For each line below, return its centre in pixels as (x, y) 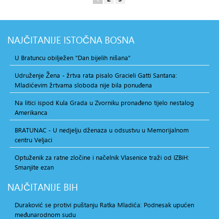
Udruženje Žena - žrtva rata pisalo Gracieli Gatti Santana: (96, 75)
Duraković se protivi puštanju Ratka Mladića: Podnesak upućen (104, 205)
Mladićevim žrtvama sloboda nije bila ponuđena (83, 85)
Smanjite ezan (34, 167)
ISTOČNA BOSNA (98, 40)
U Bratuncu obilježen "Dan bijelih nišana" (73, 57)
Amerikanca (31, 112)
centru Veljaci (33, 140)
